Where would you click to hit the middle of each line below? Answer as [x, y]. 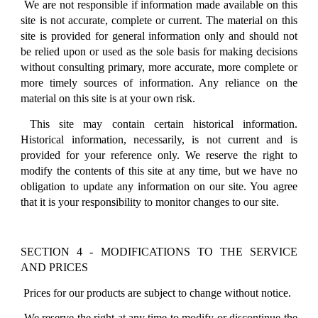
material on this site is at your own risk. [108, 99]
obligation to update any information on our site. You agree [159, 186]
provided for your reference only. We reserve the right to [159, 155]
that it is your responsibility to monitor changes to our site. [150, 202]
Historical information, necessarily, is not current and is [159, 139]
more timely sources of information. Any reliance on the [159, 83]
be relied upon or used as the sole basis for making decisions [159, 52]
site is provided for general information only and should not [159, 36]
